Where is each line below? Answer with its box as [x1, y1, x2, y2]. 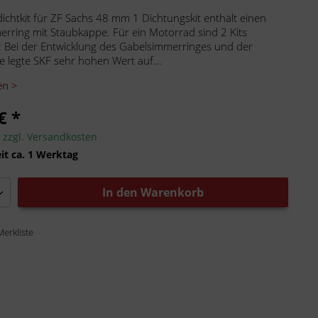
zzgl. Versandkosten [3, 130, 98, 143]
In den [102, 185, 138, 200]
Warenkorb [141, 185, 204, 200]
